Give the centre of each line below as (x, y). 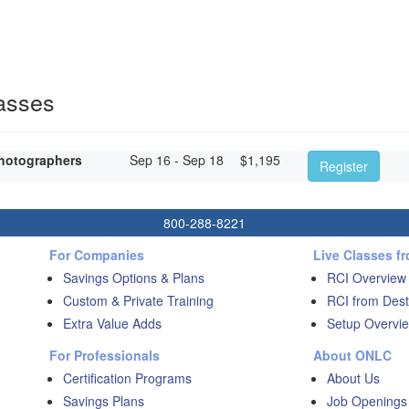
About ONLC (352, 355)
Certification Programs (127, 378)
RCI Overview (366, 277)
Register (343, 166)
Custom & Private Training (138, 300)
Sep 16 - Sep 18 (176, 159)
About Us (353, 378)
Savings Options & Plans (134, 277)
